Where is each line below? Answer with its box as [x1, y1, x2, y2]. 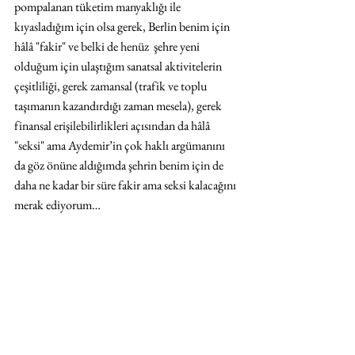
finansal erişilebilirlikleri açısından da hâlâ [14, 116, 212, 134]
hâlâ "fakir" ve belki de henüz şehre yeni [14, 37, 202, 55]
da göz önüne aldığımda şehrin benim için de [14, 156, 226, 174]
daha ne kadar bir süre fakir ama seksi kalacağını [14, 176, 239, 193]
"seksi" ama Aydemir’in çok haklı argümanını [14, 136, 227, 154]
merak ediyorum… [14, 196, 115, 213]
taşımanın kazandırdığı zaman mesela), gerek [14, 97, 224, 114]
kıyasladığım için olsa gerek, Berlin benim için [14, 17, 232, 35]
